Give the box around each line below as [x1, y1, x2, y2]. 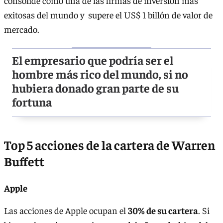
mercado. [4, 23, 39, 35]
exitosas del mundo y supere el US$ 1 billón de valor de [4, 9, 213, 21]
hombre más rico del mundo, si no [12, 66, 188, 82]
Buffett [4, 152, 44, 169]
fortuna [12, 94, 52, 110]
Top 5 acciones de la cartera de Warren [4, 136, 215, 153]
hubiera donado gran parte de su [12, 80, 179, 96]
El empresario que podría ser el [12, 52, 173, 68]
